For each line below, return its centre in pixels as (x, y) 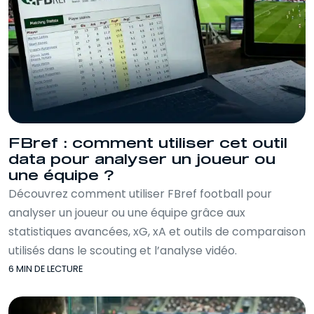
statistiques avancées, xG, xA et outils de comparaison (157, 231)
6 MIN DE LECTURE (46, 268)
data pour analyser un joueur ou (142, 159)
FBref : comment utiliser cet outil (148, 143)
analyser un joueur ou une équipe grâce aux (127, 212)
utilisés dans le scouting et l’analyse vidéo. (123, 250)
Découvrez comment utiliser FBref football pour (140, 193)
